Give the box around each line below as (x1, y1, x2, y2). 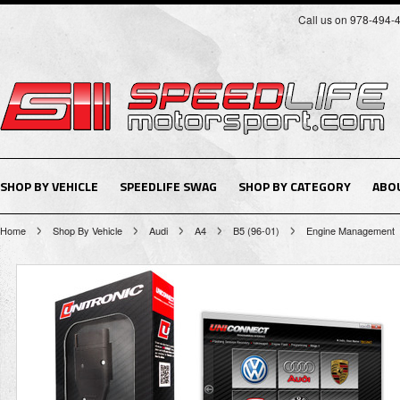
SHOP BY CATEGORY (238, 177, 351, 196)
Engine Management (306, 223, 395, 237)
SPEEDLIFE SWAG (120, 177, 217, 196)
